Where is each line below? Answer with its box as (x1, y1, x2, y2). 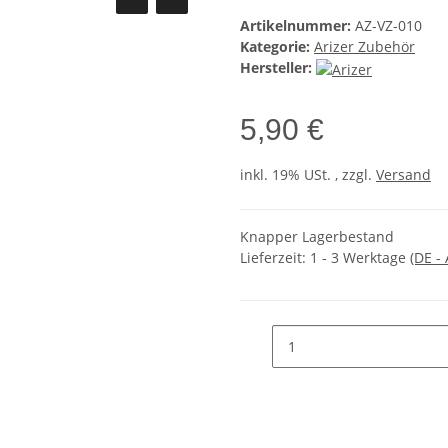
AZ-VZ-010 (355, 16, 422, 36)
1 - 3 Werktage (310, 248, 410, 267)
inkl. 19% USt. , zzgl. (240, 165, 376, 184)
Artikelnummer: (240, 16, 355, 36)
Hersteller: (240, 58, 312, 78)
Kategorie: (240, 37, 314, 57)
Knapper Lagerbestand (240, 227, 394, 246)
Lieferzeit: (240, 248, 310, 267)
